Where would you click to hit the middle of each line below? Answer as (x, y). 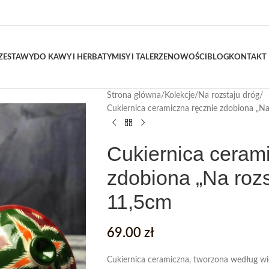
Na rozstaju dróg (228, 95)
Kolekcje (179, 95)
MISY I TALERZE (139, 57)
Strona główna (134, 95)
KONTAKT (247, 57)
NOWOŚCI (187, 57)
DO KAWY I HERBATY (72, 57)
